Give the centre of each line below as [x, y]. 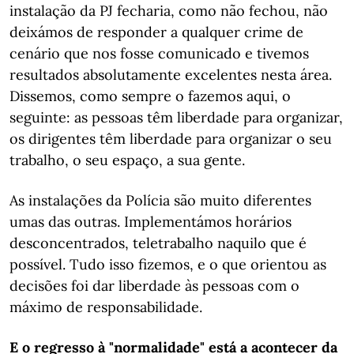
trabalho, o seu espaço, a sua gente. [127, 160]
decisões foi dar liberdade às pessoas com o [154, 286]
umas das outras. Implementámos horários [151, 222]
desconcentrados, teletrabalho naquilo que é [158, 243]
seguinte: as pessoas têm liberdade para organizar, [176, 117]
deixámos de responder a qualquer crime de [156, 32]
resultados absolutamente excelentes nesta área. [171, 75]
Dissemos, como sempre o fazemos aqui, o [150, 96]
